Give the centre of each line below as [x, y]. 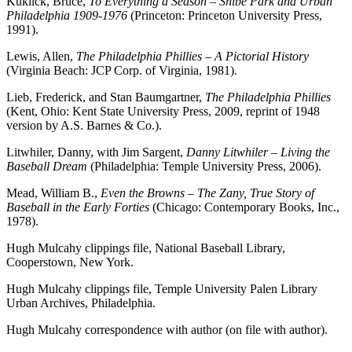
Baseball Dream [47, 166]
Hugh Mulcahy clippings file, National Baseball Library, [146, 247]
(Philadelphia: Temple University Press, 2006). [204, 166]
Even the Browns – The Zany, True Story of [207, 192]
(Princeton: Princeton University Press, [225, 15]
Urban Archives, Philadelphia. [81, 302]
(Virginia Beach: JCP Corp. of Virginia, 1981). [122, 70]
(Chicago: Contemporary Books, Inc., [246, 207]
